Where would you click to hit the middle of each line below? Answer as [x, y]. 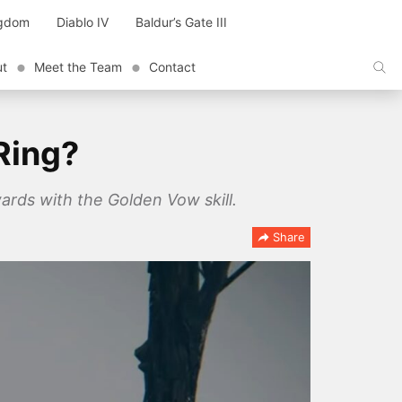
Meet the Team [78, 67]
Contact [172, 67]
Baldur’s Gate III [181, 22]
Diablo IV [83, 22]
